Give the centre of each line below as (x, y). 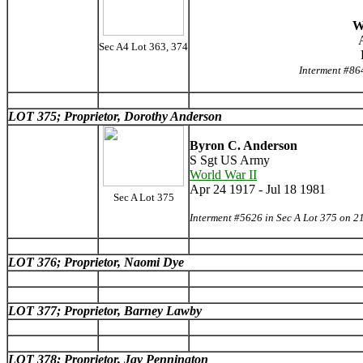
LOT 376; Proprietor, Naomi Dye (96, 262)
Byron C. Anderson (243, 145)
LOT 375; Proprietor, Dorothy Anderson (115, 116)
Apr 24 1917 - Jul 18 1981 (258, 189)
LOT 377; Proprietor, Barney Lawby (105, 311)
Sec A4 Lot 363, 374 (143, 47)
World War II (223, 175)
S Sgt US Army (230, 160)
